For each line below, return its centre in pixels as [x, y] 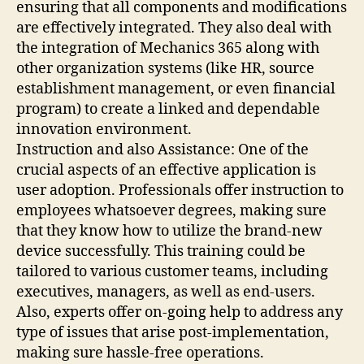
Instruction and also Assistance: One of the [162, 149]
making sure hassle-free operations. [140, 353]
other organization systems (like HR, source [165, 68]
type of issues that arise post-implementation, [173, 332]
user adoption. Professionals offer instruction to [180, 190]
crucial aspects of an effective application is [166, 170]
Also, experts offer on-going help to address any [180, 312]
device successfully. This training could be [161, 251]
